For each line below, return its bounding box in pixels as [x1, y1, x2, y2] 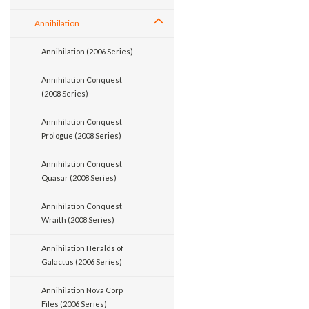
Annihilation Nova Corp [41, 286, 123, 295]
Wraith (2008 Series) [41, 215, 114, 224]
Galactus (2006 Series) [41, 257, 122, 266]
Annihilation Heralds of [41, 243, 123, 252]
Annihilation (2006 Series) [41, 47, 133, 56]
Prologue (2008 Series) [41, 131, 121, 140]
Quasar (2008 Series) [41, 173, 117, 182]
